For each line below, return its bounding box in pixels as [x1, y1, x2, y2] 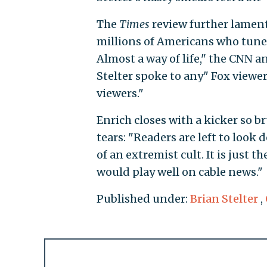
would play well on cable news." [96, 164, 263, 179]
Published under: [96, 191, 190, 206]
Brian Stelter [190, 191, 258, 206]
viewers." [96, 86, 144, 100]
